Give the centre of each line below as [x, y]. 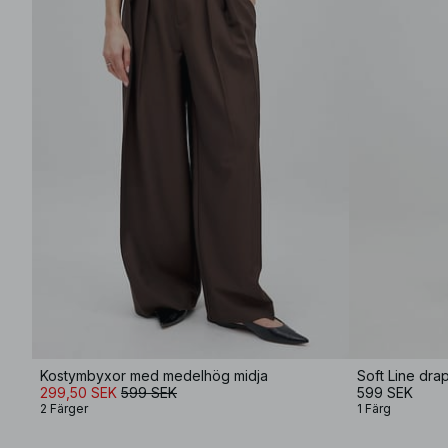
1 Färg [374, 408]
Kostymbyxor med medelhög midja [154, 375]
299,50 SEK [78, 392]
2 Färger [64, 408]
